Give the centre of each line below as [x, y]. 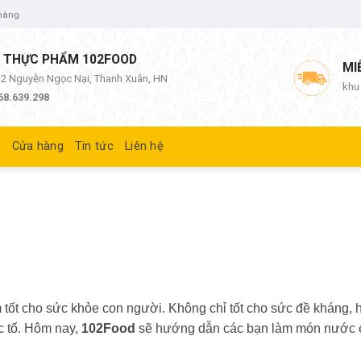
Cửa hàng [37, 146]
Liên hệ [144, 146]
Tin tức [94, 146]
